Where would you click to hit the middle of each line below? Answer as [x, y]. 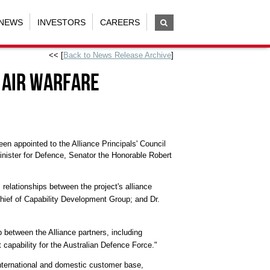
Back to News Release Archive [117, 55]
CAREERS [120, 22]
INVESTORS [61, 22]
